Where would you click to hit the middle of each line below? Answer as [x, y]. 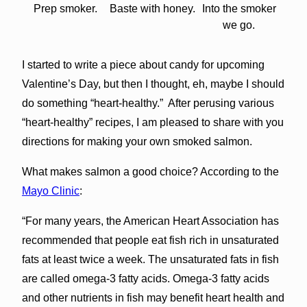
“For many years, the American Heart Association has [150, 221]
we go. [239, 25]
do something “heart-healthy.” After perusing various [148, 103]
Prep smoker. [65, 8]
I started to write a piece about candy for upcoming [143, 64]
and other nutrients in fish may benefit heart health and [153, 297]
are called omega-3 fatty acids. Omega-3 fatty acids [145, 278]
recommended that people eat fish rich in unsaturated [150, 240]
